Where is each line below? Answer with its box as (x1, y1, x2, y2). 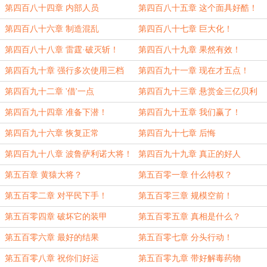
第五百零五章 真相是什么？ (138, 212, 241, 221)
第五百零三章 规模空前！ (138, 191, 232, 200)
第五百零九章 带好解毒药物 (138, 254, 241, 263)
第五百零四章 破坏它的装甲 (5, 212, 107, 221)
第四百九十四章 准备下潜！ (5, 108, 107, 117)
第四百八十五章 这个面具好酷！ (138, 4, 257, 13)
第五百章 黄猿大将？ (5, 170, 82, 179)
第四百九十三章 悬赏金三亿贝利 (138, 87, 257, 96)
